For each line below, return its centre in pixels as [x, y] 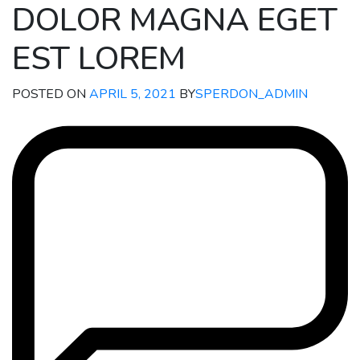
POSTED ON [51, 94]
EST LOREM [99, 59]
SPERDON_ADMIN [252, 94]
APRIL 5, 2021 [133, 94]
